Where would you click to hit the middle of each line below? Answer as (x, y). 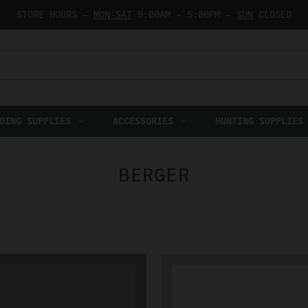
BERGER (154, 175)
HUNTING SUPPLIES (259, 121)
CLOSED (272, 14)
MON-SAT (112, 14)
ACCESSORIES (143, 121)
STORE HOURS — (55, 14)
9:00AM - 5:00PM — (184, 14)
